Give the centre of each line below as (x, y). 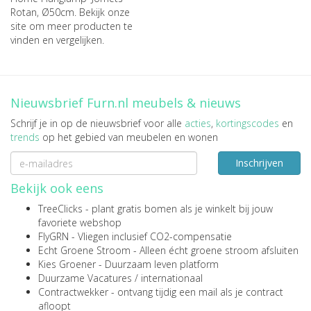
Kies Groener (67, 264)
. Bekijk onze (102, 12)
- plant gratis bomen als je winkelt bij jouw (178, 209)
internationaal (172, 278)
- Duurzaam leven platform (157, 264)
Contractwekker (73, 292)
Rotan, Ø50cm (42, 12)
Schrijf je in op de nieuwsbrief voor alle (98, 123)
